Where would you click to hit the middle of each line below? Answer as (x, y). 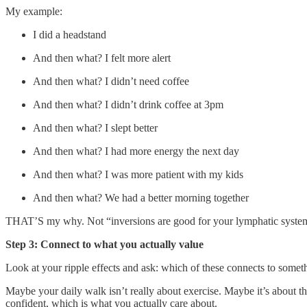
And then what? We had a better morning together (141, 197)
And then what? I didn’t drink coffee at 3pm (128, 104)
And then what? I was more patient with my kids (138, 174)
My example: (34, 11)
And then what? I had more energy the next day (136, 151)
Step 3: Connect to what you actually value (105, 244)
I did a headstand (70, 34)
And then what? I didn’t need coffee (111, 81)
